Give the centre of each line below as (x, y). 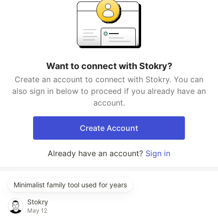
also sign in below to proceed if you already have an (109, 91)
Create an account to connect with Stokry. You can (109, 79)
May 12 (37, 210)
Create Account (109, 128)
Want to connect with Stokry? (109, 66)
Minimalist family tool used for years (70, 185)
